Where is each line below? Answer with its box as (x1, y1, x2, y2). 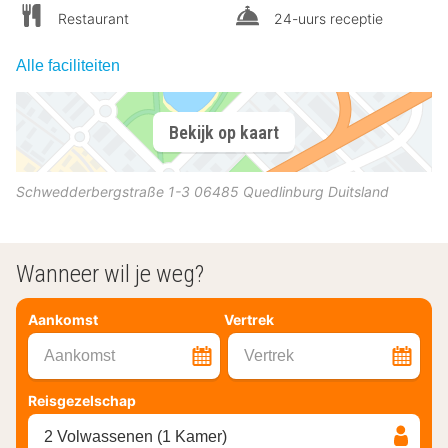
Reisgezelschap (28, 391, 136, 409)
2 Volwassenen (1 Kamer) (44, 427, 227, 445)
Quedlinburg (243, 183, 324, 201)
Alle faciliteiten (16, 57, 120, 75)
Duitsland (328, 183, 389, 201)
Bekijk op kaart (169, 121, 279, 143)
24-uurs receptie (274, 10, 383, 28)
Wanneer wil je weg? (16, 260, 204, 289)
